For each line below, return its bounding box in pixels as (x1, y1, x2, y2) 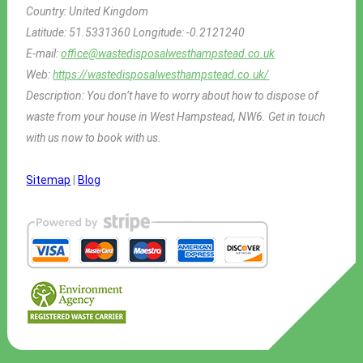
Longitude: (133, 25, 187, 39)
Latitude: (26, 25, 70, 39)
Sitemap (26, 173, 71, 186)
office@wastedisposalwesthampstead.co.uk (61, 46, 275, 60)
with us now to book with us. (26, 130, 162, 144)
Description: (26, 88, 88, 102)
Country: (26, 4, 70, 18)
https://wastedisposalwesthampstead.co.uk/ (53, 67, 270, 81)
